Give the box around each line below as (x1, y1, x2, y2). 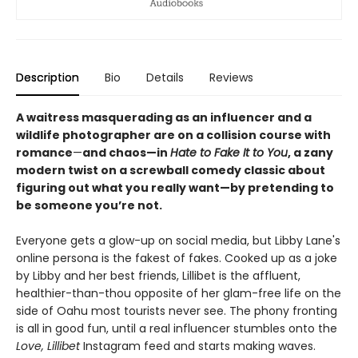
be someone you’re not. (16, 197, 162, 214)
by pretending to (230, 180, 334, 197)
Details (146, 70, 184, 86)
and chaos (82, 145, 146, 161)
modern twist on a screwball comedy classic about (16, 162, 325, 179)
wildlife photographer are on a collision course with (16, 127, 331, 144)
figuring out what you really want (16, 180, 220, 197)
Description (16, 70, 79, 86)
